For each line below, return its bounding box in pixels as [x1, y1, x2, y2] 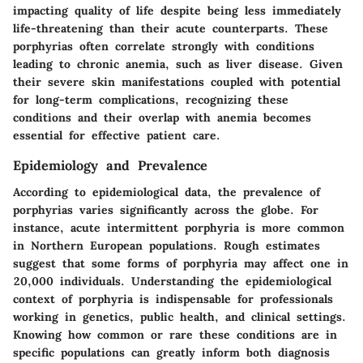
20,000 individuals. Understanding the [13, 273, 246, 288]
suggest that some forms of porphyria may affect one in [13, 255, 348, 271]
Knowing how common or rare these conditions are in [13, 327, 337, 342]
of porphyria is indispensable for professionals [55, 291, 333, 306]
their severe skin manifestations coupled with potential [13, 75, 340, 90]
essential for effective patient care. [13, 128, 220, 143]
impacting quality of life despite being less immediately [13, 3, 341, 19]
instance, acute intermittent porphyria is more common [13, 220, 344, 235]
